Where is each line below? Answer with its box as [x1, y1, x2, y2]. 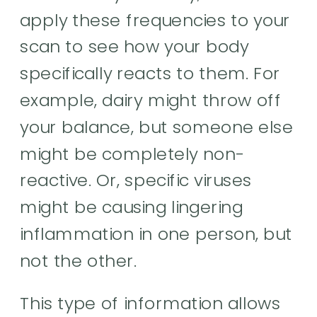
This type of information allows [20, 291, 281, 316]
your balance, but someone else [20, 115, 294, 139]
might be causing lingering [20, 195, 243, 219]
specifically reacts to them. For [20, 61, 281, 86]
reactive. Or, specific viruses [20, 168, 252, 192]
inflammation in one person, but [20, 221, 293, 246]
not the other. [20, 248, 142, 272]
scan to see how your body [20, 34, 249, 59]
